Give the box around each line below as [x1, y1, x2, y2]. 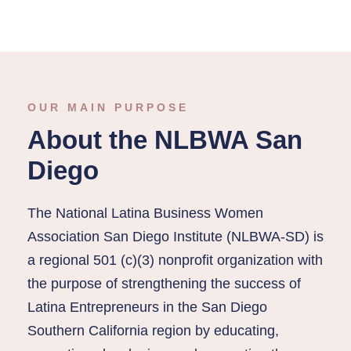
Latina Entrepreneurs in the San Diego [27, 299, 267, 315]
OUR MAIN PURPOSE [27, 101, 189, 114]
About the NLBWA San [27, 125, 302, 154]
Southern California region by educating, [27, 323, 279, 338]
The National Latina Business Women [27, 205, 263, 221]
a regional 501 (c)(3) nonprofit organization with [27, 252, 323, 268]
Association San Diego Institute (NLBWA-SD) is [27, 229, 324, 244]
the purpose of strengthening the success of [27, 276, 301, 291]
